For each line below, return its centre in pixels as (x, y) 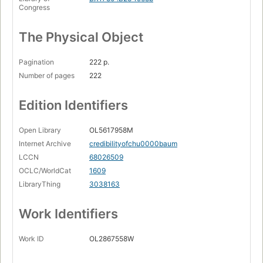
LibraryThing (40, 184)
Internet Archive (45, 143)
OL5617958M (111, 130)
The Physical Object (81, 37)
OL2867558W (112, 238)
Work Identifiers (68, 213)
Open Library (40, 130)
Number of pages (47, 75)
